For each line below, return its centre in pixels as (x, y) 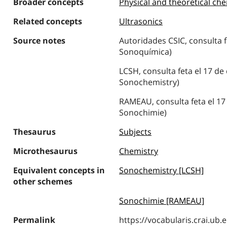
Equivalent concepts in (59, 170)
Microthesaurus (45, 151)
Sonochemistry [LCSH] (161, 170)
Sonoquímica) (145, 52)
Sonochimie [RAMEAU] (161, 201)
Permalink (34, 220)
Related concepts (47, 21)
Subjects (135, 132)
